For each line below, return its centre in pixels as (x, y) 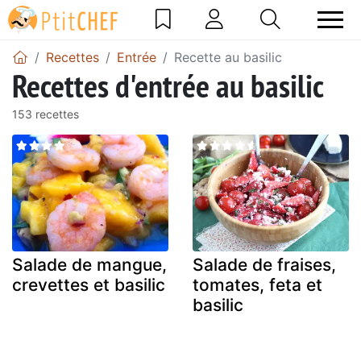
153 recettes (46, 114)
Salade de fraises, (264, 265)
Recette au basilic (228, 57)
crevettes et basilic (89, 285)
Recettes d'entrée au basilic (168, 85)
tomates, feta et (257, 285)
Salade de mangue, (89, 265)
